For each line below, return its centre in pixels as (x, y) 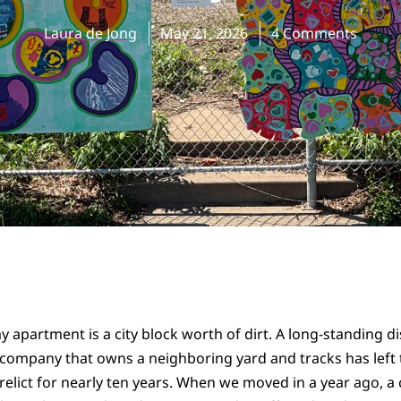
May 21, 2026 (204, 34)
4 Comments (314, 34)
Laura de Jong (90, 34)
